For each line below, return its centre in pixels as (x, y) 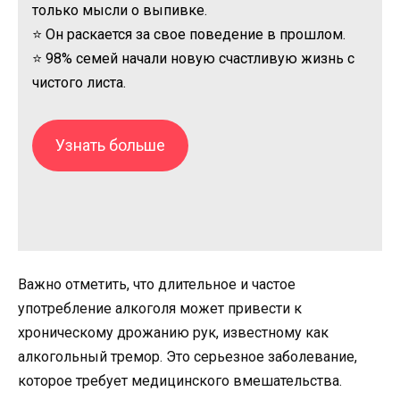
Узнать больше (110, 145)
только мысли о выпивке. (120, 11)
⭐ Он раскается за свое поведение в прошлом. (189, 35)
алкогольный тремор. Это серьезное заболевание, (187, 357)
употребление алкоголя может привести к (160, 309)
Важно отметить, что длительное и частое (157, 285)
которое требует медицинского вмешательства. (180, 381)
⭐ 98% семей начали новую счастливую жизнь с (193, 59)
